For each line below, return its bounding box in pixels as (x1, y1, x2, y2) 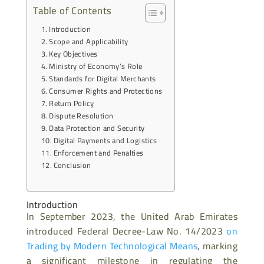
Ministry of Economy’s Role (49, 59, 143, 73)
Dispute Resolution (49, 108, 114, 123)
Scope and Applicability (49, 34, 128, 48)
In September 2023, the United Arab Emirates (26, 207, 238, 225)
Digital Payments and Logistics (53, 133, 157, 147)
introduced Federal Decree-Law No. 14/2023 (26, 222, 227, 240)
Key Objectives (49, 47, 98, 61)
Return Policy (49, 96, 94, 110)
